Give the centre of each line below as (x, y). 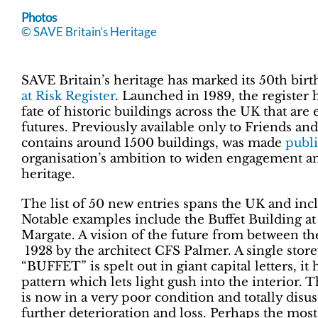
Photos (39, 18)
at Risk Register (68, 96)
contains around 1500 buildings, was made (153, 143)
